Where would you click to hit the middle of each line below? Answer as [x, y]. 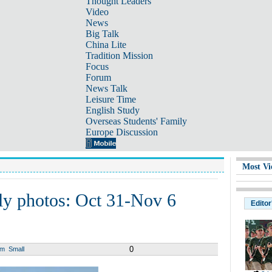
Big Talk [102, 34]
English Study [112, 110]
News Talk [106, 88]
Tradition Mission [119, 56]
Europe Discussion [121, 132]
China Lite [106, 45]
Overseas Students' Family [136, 121]
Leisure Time [110, 99]
